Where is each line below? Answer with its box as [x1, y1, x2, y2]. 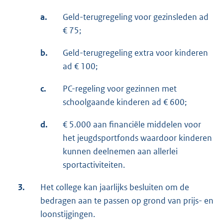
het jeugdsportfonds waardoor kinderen [63, 132, 212, 144]
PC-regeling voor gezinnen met [63, 83, 177, 95]
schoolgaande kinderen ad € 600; [63, 97, 187, 108]
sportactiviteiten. [63, 159, 125, 171]
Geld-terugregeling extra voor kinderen [63, 47, 208, 59]
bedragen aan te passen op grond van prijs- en [40, 195, 214, 207]
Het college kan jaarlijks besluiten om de [40, 182, 189, 193]
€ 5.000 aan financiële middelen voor [63, 119, 201, 130]
